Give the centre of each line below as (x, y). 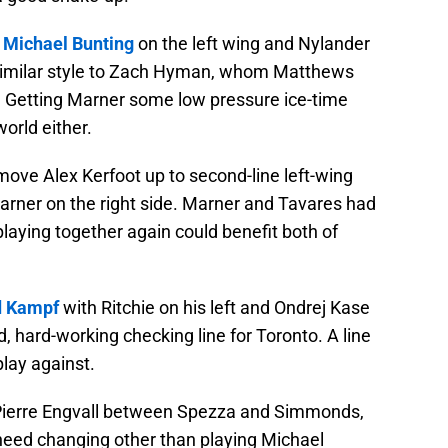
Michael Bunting (68, 44)
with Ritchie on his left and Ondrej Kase (214, 308)
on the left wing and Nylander (252, 44)
